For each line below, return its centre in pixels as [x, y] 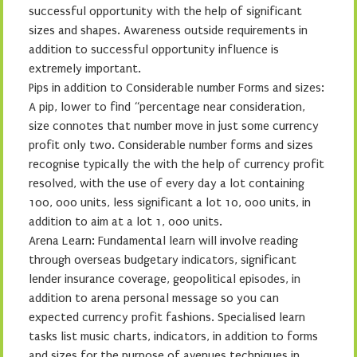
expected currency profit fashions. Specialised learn [167, 317]
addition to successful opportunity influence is [154, 49]
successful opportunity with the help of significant [165, 11]
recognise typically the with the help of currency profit [177, 164]
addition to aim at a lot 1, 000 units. [126, 222]
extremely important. [85, 69]
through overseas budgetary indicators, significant [163, 260]
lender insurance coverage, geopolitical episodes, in [165, 279]
